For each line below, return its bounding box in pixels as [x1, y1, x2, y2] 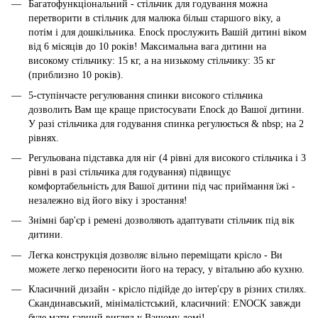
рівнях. [28, 132, 59, 143]
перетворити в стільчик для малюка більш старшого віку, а [28, 13, 280, 24]
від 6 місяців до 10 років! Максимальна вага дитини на [28, 41, 266, 53]
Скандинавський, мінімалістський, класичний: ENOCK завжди [28, 298, 301, 309]
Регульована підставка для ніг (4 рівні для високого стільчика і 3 [28, 152, 306, 163]
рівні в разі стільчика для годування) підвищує [28, 166, 231, 177]
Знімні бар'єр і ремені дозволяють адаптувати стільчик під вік [28, 215, 295, 226]
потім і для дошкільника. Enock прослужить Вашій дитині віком [28, 27, 307, 38]
